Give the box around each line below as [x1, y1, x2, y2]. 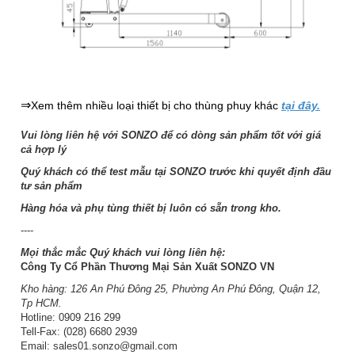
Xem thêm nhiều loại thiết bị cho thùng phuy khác [31, 99, 278, 113]
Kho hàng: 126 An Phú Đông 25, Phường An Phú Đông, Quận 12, [21, 283, 321, 296]
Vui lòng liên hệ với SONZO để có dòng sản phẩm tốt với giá [21, 129, 321, 142]
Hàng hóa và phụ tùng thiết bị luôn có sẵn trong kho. [21, 202, 281, 215]
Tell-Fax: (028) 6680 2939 [21, 326, 137, 338]
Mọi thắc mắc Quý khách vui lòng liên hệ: [21, 246, 225, 259]
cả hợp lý [21, 143, 67, 156]
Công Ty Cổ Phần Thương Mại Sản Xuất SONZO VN [21, 261, 274, 273]
